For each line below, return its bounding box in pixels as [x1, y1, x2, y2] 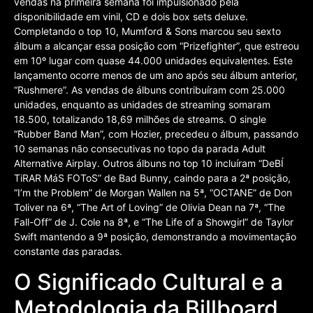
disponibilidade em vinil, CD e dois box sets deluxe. [14, 10, 248, 23]
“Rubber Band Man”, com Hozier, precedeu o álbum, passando [14, 128, 298, 140]
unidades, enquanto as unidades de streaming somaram [14, 99, 270, 111]
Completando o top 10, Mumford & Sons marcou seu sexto [14, 25, 281, 38]
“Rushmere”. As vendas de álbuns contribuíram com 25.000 [14, 84, 285, 96]
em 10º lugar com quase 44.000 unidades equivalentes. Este [14, 54, 293, 67]
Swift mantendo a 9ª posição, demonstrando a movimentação [14, 231, 296, 243]
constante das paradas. [14, 245, 122, 258]
